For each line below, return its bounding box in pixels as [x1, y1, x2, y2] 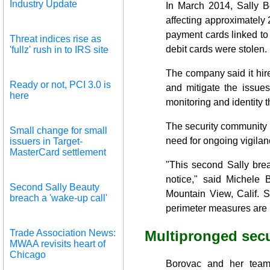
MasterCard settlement [10, 146, 106, 157]
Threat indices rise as [10, 33, 101, 44]
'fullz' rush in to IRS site [10, 44, 108, 55]
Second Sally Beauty [10, 181, 99, 192]
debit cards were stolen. [166, 44, 267, 55]
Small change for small [10, 125, 107, 136]
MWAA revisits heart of [10, 238, 105, 249]
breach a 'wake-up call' [10, 192, 107, 203]
